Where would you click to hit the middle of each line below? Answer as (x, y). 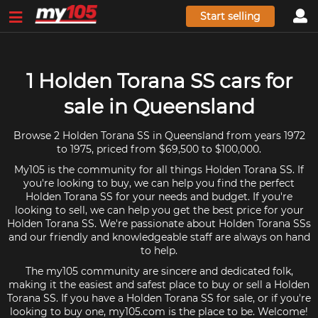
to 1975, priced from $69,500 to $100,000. (159, 149)
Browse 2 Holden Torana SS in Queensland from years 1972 (159, 136)
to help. (159, 251)
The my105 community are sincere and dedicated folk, (159, 271)
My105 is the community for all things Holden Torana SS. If (159, 170)
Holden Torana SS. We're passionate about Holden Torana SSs (159, 224)
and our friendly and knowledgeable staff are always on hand (159, 237)
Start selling (231, 16)
